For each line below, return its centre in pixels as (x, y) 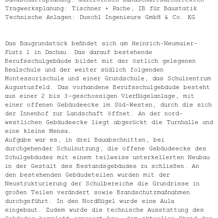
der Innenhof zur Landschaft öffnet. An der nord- (94, 112)
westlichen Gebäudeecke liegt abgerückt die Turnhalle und (109, 121)
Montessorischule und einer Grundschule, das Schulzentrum (108, 77)
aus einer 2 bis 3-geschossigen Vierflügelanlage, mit (100, 95)
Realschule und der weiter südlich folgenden (84, 69)
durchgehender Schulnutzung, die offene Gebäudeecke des (106, 147)
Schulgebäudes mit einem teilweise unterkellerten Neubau (107, 156)
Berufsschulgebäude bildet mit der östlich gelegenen (100, 60)
